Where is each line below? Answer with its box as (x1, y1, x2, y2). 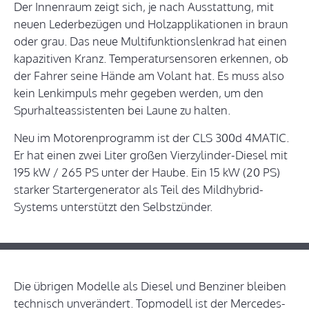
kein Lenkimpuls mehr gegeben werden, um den (14, 86, 263, 101)
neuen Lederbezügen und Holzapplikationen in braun (14, 17, 288, 32)
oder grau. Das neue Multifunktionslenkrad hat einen (14, 34, 287, 49)
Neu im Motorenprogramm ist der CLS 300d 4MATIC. (14, 130, 289, 146)
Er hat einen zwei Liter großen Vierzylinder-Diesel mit (14, 148, 288, 163)
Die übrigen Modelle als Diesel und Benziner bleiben (14, 279, 286, 294)
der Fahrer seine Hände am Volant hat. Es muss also (14, 68, 284, 83)
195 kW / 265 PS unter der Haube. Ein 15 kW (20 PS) (14, 165, 280, 180)
